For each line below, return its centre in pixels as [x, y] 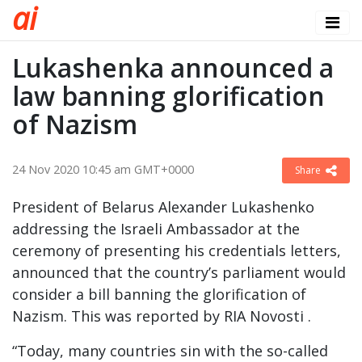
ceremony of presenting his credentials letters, [177, 250]
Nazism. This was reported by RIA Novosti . [162, 316]
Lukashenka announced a [173, 67]
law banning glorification [168, 96]
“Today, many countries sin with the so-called [170, 351]
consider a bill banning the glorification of [159, 294]
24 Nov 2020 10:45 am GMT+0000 [103, 169]
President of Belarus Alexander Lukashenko [163, 207]
